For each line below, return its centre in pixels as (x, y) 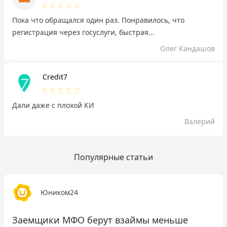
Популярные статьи (113, 157)
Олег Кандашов (187, 48)
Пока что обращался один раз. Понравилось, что (98, 20)
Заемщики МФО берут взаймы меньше (100, 220)
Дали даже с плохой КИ (53, 105)
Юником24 (59, 192)
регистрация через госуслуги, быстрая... (83, 32)
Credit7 (55, 77)
